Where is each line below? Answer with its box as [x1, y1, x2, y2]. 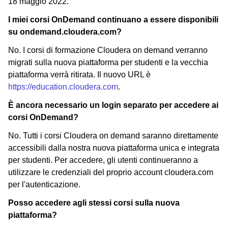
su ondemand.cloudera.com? [8, 27, 122, 37]
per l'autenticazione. [8, 180, 80, 189]
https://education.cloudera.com [8, 82, 118, 92]
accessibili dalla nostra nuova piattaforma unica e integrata [8, 144, 219, 153]
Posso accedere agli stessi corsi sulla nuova [8, 198, 180, 208]
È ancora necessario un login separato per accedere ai [8, 101, 218, 110]
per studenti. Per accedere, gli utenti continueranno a [8, 156, 198, 165]
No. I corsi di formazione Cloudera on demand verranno [8, 46, 208, 55]
